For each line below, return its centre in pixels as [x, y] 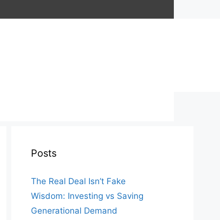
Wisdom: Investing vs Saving [87, 196]
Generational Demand [74, 210]
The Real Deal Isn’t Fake [78, 181]
